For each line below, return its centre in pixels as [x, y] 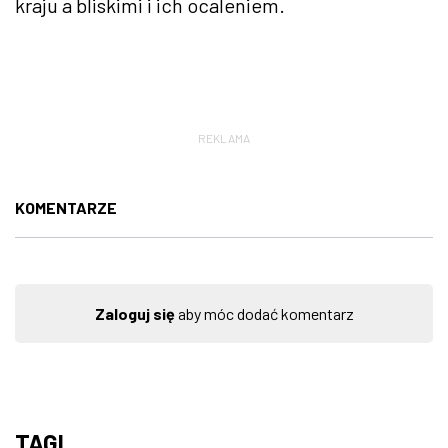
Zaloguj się [134, 313]
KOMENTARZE [66, 207]
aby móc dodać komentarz [264, 313]
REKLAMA [224, 137]
